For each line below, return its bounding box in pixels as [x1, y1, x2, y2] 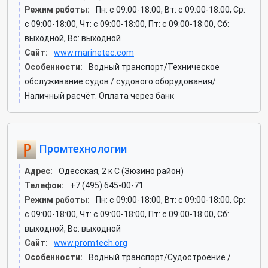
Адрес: [25, 166, 53, 176]
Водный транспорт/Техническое [89, 62, 220, 72]
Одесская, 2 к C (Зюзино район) [59, 166, 184, 176]
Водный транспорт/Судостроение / [89, 252, 231, 262]
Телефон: [25, 181, 64, 190]
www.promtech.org [54, 238, 127, 248]
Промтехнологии [36, 142, 127, 155]
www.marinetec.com [54, 48, 134, 57]
